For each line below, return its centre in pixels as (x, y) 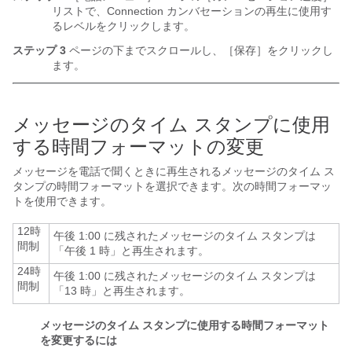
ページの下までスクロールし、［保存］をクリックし (200, 50)
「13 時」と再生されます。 (122, 291)
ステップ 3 (39, 50)
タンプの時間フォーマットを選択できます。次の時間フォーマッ (172, 186)
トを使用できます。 (62, 201)
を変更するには (79, 340)
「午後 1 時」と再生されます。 (131, 251)
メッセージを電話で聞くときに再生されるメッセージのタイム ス (174, 171)
